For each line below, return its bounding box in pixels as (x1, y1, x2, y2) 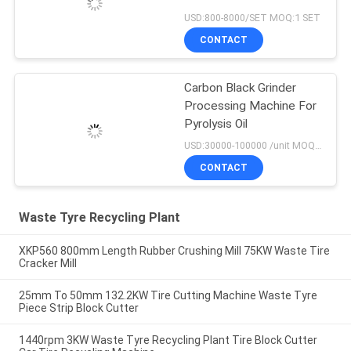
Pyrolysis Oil (184, 117, 248, 132)
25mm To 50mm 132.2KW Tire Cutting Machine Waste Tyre (18, 288, 317, 302)
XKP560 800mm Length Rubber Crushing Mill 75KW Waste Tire (18, 244, 330, 257)
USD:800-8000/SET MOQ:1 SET (184, 12, 321, 24)
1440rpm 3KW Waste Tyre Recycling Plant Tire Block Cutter (18, 333, 317, 346)
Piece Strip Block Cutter (18, 301, 139, 314)
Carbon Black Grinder (184, 81, 297, 96)
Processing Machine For (184, 99, 317, 114)
